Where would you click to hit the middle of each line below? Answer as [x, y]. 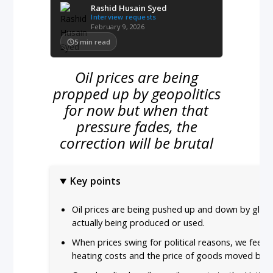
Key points [96, 181]
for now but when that [136, 110]
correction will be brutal [136, 143]
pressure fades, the [136, 126]
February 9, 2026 [118, 27]
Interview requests [124, 17]
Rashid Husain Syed [129, 8]
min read [95, 42]
